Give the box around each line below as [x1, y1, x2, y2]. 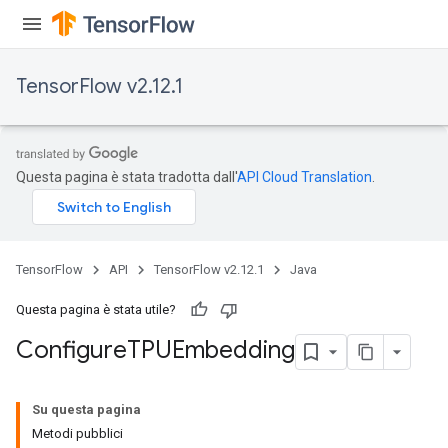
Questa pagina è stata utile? [16, 302, 176, 317]
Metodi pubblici [32, 426, 123, 441]
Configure [16, 335, 127, 366]
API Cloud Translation [237, 169, 372, 185]
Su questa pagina [32, 402, 141, 417]
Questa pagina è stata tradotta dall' [16, 169, 237, 185]
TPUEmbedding [127, 335, 295, 366]
